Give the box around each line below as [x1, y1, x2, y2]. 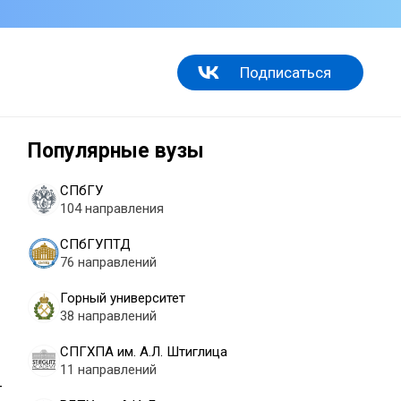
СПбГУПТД [60, 236, 131, 252]
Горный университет [60, 290, 185, 306]
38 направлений [60, 308, 157, 324]
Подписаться [240, 63, 331, 81]
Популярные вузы [28, 139, 204, 163]
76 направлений [60, 254, 157, 270]
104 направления [60, 200, 164, 217]
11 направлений [60, 362, 157, 378]
